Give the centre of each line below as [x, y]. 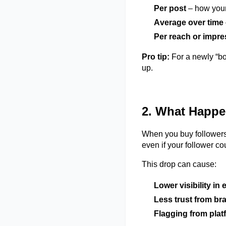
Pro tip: [156, 56]
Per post [170, 8]
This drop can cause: [179, 164]
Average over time [189, 22]
